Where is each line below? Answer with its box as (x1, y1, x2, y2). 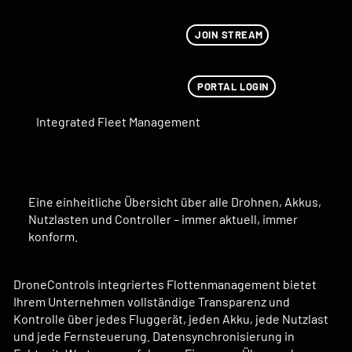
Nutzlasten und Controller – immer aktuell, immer (28, 211, 299, 226)
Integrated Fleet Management (35, 113, 200, 129)
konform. (28, 228, 79, 244)
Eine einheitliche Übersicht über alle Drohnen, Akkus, (28, 193, 322, 209)
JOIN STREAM (195, 28, 263, 42)
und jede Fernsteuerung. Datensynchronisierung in (13, 328, 295, 344)
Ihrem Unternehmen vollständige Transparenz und (13, 294, 291, 310)
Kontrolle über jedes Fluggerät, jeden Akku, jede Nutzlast (13, 311, 329, 327)
